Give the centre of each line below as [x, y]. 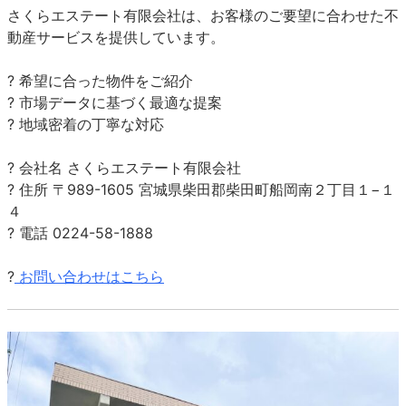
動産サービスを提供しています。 [116, 38]
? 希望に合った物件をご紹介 [100, 81]
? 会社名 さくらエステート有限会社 [124, 168]
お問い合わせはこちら [92, 277]
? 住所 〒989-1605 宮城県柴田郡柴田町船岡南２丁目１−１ [201, 190]
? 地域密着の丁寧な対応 [86, 125]
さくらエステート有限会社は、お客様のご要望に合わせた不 [203, 16]
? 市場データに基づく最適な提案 [115, 103]
